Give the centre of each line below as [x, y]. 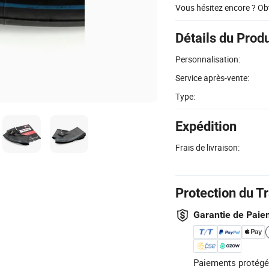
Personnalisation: [208, 59]
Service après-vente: [212, 77]
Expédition [206, 126]
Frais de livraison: [207, 147]
